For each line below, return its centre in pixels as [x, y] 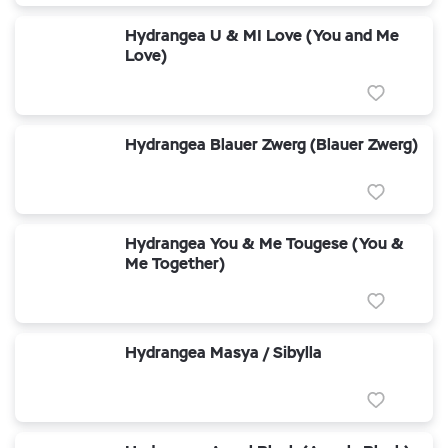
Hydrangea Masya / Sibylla [223, 352]
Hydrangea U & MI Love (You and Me [262, 35]
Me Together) [175, 263]
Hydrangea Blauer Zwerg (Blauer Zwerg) [271, 144]
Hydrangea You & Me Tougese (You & [264, 243]
